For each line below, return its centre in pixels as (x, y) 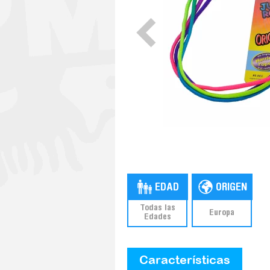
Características (185, 259)
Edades (157, 217)
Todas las (157, 208)
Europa (222, 213)
